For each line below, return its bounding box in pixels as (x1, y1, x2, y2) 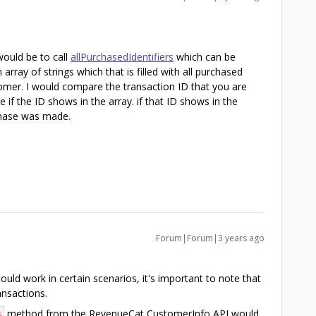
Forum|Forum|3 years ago (156, 231, 265, 244)
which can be (174, 49, 236, 63)
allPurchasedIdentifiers (71, 49, 174, 63)
